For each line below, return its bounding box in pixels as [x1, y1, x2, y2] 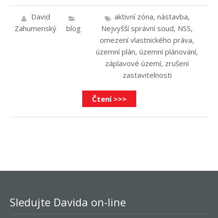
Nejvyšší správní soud [101, 23, 174, 33]
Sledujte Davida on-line [10, 194, 126, 209]
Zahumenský [15, 23, 56, 33]
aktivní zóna [114, 11, 153, 21]
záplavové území [105, 58, 161, 68]
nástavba [157, 11, 188, 21]
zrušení [165, 58, 189, 68]
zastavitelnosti [122, 70, 172, 80]
